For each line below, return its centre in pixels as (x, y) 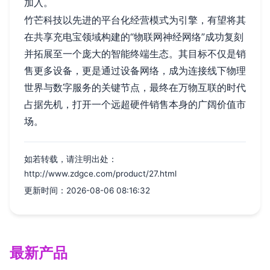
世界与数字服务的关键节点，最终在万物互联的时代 (135, 87)
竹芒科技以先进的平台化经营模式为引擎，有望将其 (135, 20)
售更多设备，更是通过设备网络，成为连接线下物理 (135, 70)
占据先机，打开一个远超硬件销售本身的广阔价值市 (135, 104)
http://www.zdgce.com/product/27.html (100, 173)
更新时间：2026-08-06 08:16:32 (87, 190)
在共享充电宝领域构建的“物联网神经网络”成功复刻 (134, 36)
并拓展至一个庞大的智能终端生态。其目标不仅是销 (135, 53)
